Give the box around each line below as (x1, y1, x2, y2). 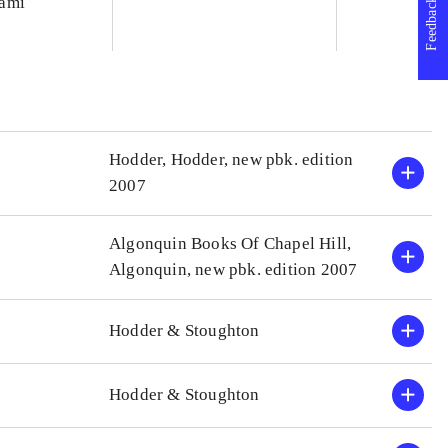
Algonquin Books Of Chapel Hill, (108, 234, 352, 253)
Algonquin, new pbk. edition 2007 (108, 260, 358, 279)
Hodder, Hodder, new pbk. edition (108, 150, 354, 169)
